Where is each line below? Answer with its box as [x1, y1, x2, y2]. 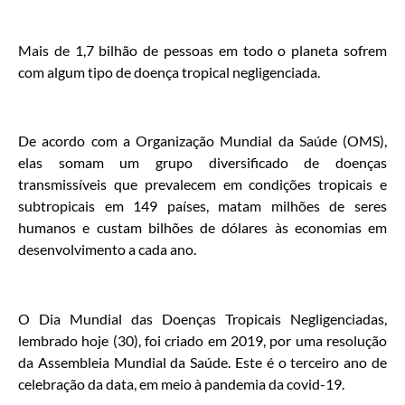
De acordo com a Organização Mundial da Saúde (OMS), [18, 132, 387, 150]
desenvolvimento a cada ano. [18, 240, 196, 259]
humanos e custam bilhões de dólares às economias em [18, 219, 387, 237]
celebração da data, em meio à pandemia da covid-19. [18, 375, 344, 393]
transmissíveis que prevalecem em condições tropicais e [18, 175, 387, 193]
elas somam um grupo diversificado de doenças [18, 154, 387, 172]
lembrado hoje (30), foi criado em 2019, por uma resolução [18, 332, 387, 350]
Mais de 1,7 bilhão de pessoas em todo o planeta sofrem [18, 41, 387, 59]
